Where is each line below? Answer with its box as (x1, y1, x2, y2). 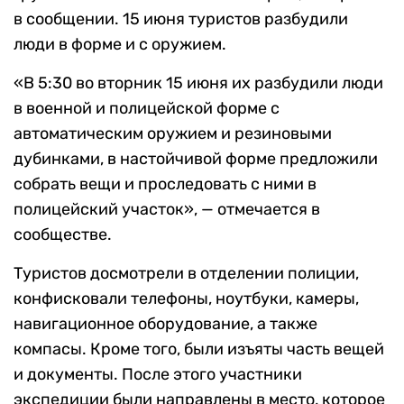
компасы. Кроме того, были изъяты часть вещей (14, 339, 384, 360)
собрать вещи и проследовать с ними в (14, 174, 317, 195)
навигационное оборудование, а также (14, 314, 317, 335)
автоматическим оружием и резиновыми (14, 124, 332, 144)
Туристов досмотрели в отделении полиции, (14, 263, 359, 284)
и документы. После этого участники (14, 364, 302, 385)
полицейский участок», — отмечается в (14, 199, 320, 220)
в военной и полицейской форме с (14, 98, 280, 119)
